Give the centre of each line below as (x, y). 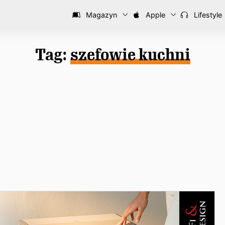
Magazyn (100, 15)
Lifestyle (207, 15)
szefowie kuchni (130, 55)
